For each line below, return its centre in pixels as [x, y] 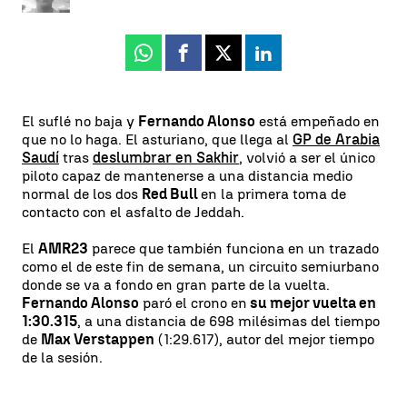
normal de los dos [82, 194]
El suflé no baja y [80, 121]
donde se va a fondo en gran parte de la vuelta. [176, 284]
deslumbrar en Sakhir [166, 157]
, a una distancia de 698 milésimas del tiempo [228, 321]
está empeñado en [318, 121]
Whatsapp [179, 60]
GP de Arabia [336, 139]
